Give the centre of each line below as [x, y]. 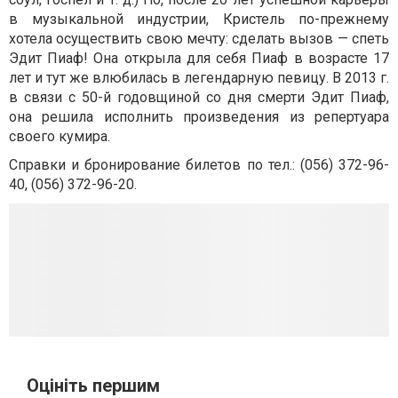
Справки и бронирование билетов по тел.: [155, 165]
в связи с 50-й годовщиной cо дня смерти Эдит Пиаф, [199, 97]
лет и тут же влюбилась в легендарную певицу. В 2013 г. [199, 78]
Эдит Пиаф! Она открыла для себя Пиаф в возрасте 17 [199, 58]
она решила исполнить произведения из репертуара [199, 117]
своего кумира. [60, 136]
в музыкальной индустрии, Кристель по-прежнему [199, 19]
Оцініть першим [93, 386]
